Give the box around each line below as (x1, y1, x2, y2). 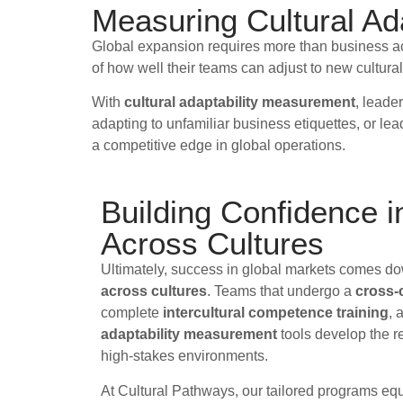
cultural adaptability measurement (124, 94, 355, 110)
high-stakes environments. (101, 348, 268, 364)
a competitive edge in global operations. (92, 137, 345, 153)
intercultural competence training (163, 305, 389, 321)
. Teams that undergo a (207, 283, 355, 300)
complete (101, 305, 163, 321)
